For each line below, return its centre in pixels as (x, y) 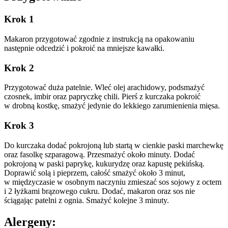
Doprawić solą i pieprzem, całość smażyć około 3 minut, (95, 173)
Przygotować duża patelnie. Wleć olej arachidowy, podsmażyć (104, 88)
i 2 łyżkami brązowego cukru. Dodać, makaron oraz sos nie (99, 191)
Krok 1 (19, 19)
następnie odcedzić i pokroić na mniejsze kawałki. (84, 48)
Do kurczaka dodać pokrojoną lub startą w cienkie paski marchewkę (114, 145)
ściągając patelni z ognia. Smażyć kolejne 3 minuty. (87, 200)
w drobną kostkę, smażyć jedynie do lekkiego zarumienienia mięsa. (112, 106)
